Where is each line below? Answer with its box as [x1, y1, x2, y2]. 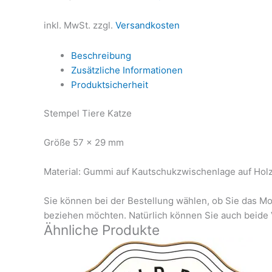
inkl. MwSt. [44, 19, 90, 31]
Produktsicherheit [71, 79, 148, 91]
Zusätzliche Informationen [71, 64, 183, 76]
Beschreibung [71, 50, 131, 62]
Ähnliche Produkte [44, 221, 160, 238]
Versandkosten [115, 19, 180, 31]
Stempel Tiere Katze [44, 107, 132, 119]
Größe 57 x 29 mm [44, 136, 124, 148]
